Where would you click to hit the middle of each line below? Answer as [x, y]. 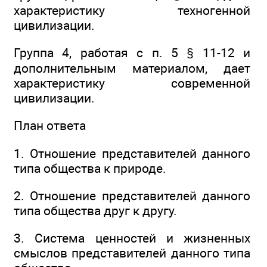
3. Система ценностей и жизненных [132, 238]
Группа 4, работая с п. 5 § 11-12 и [132, 53]
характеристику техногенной [132, 10]
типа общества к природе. [90, 168]
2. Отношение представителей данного [132, 196]
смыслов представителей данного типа [132, 253]
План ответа [50, 126]
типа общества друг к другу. [95, 211]
